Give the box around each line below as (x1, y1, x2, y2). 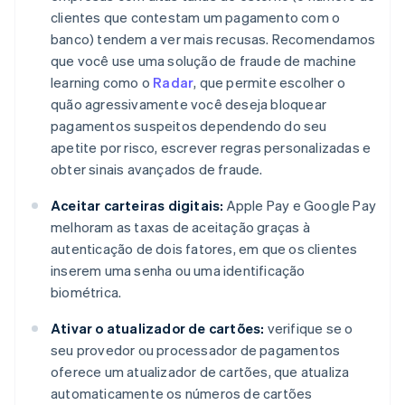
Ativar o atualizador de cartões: (51, 318, 265, 337)
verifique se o (264, 318, 353, 337)
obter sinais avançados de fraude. (51, 159, 263, 178)
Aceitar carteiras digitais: (51, 195, 224, 214)
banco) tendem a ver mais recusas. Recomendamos (51, 29, 376, 48)
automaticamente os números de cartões (51, 383, 313, 402)
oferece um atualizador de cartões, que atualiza (51, 362, 350, 381)
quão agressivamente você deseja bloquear (51, 94, 326, 113)
